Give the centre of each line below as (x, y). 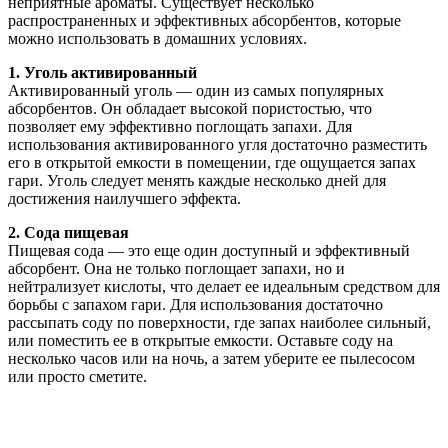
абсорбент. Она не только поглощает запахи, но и (176, 268)
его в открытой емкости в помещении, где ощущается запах (212, 162)
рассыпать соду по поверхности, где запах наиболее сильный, (219, 322)
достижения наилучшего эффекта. (124, 198)
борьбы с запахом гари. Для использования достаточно (195, 304)
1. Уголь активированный (102, 72)
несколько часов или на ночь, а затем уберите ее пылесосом (211, 358)
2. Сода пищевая (68, 232)
